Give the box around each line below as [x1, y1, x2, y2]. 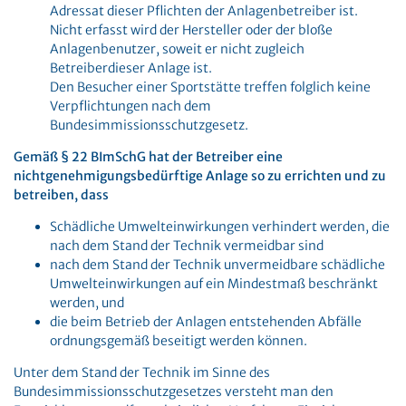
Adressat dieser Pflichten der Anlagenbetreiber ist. [50, 3, 358, 19]
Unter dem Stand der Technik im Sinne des [14, 364, 270, 381]
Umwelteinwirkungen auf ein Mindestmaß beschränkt [50, 275, 378, 292]
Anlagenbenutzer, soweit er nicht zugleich [50, 41, 304, 57]
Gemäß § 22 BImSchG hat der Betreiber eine [14, 149, 283, 165]
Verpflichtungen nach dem [50, 98, 211, 114]
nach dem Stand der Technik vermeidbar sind [50, 237, 324, 254]
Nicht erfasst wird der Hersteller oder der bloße [50, 22, 333, 38]
